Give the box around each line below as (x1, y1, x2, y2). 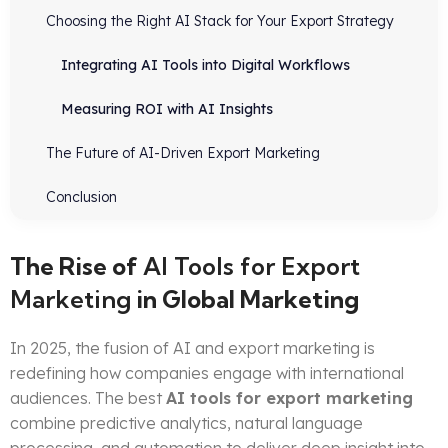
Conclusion (46, 188, 117, 207)
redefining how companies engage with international (10, 363, 404, 384)
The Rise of (10, 251, 143, 282)
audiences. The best (10, 388, 166, 409)
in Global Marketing (131, 284, 359, 315)
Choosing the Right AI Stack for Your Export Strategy (46, 12, 394, 31)
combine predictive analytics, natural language (10, 413, 363, 434)
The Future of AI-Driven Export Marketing (46, 144, 320, 163)
